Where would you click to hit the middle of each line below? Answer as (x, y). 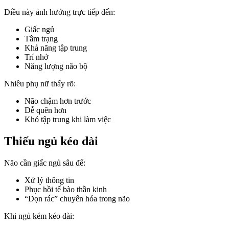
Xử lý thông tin (49, 180)
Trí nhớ (36, 57)
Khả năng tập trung (56, 48)
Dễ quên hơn (45, 110)
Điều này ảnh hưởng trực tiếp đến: (60, 12)
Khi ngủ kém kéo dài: (39, 216)
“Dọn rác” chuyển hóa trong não (77, 198)
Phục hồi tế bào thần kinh (66, 189)
